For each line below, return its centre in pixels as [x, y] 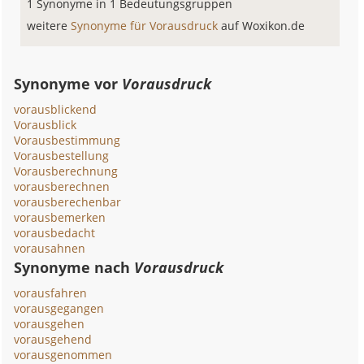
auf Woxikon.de [263, 26]
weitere [49, 26]
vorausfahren [51, 293]
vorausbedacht [55, 233]
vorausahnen [50, 248]
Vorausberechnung [66, 171]
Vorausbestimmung [67, 140]
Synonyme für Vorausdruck [146, 26]
